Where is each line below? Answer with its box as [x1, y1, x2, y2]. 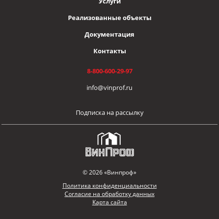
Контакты [93, 46, 126, 56]
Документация [85, 30, 134, 39]
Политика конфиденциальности [62, 181, 157, 190]
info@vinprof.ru [87, 83, 132, 92]
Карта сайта [92, 198, 127, 207]
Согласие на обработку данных [65, 190, 154, 198]
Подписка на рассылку [75, 108, 144, 117]
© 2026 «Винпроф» [83, 168, 136, 177]
